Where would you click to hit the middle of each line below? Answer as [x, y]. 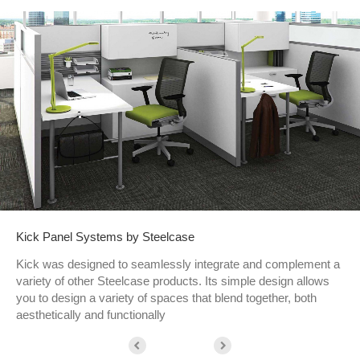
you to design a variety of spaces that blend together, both [166, 297]
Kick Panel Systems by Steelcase [105, 236]
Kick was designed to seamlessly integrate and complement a [178, 264]
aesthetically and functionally [91, 314]
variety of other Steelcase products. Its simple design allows [173, 280]
